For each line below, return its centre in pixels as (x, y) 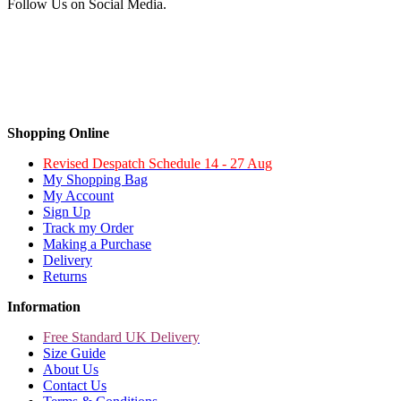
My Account (78, 195)
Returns (65, 276)
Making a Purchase (97, 243)
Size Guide (74, 353)
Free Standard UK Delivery (121, 337)
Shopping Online (58, 132)
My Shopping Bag (95, 179)
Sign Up (67, 211)
